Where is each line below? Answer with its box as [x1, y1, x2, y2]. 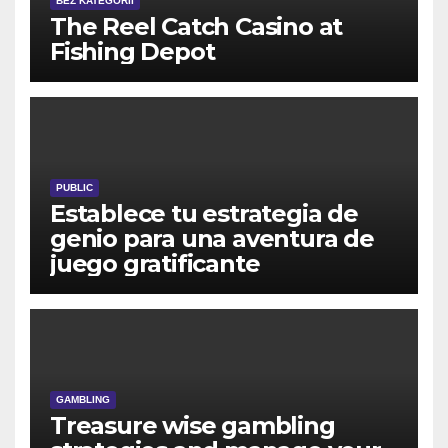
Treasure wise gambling [50, 410, 335, 440]
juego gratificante [50, 248, 260, 278]
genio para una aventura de [50, 223, 374, 253]
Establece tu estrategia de [50, 198, 358, 228]
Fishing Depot [50, 36, 215, 66]
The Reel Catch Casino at [50, 11, 343, 41]
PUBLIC [56, 181, 93, 193]
